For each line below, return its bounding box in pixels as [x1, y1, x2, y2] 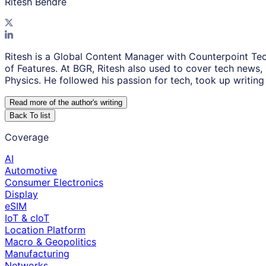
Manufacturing [5, 248, 69, 260]
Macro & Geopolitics [5, 236, 96, 248]
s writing [94, 98, 122, 107]
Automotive [5, 164, 57, 177]
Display [5, 188, 38, 201]
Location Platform [5, 224, 85, 236]
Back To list [9, 111, 50, 121]
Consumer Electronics [5, 176, 103, 189]
